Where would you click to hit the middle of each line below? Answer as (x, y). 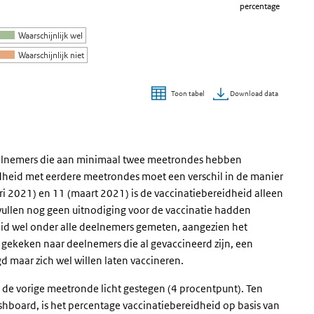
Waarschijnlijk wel (51, 35)
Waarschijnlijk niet (52, 55)
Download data (253, 93)
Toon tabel (188, 94)
